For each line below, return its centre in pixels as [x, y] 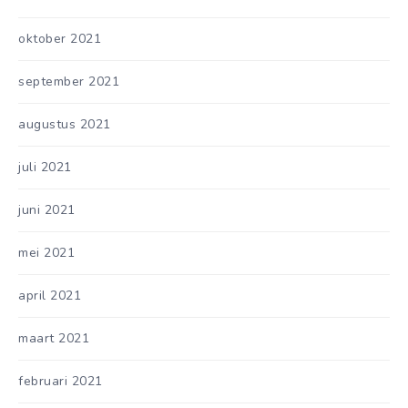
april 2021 [50, 295]
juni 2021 [47, 209]
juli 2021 [45, 167]
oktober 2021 [60, 38]
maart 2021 [54, 338]
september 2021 [69, 81]
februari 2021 [61, 381]
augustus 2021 [65, 124]
